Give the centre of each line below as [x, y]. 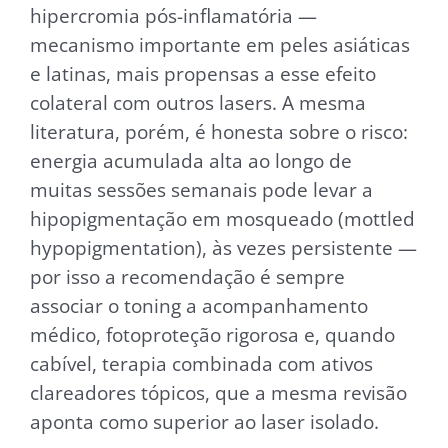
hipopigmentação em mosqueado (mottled [222, 218]
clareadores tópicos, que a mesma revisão [218, 392]
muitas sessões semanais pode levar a [201, 189]
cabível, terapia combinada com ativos [201, 363]
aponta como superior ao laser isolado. [204, 421]
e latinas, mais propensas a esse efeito [203, 73]
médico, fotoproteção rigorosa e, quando [212, 334]
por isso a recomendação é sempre [187, 276]
